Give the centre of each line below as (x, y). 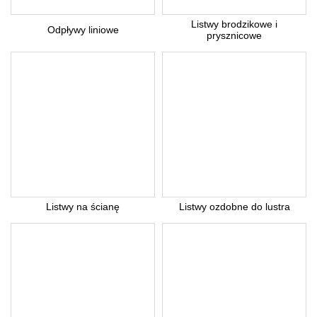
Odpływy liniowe (83, 30)
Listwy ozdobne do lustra (234, 207)
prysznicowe (234, 35)
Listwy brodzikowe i (234, 24)
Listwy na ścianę (83, 207)
